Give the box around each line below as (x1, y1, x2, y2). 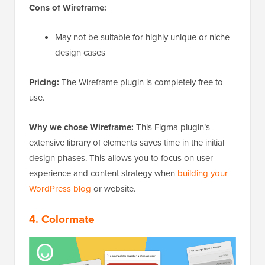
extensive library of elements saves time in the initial (29, 136, 224, 149)
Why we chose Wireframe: (29, 121, 134, 134)
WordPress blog (29, 182, 91, 195)
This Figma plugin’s (134, 121, 210, 134)
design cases (55, 46, 105, 59)
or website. (91, 182, 135, 195)
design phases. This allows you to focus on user (29, 151, 213, 164)
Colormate (41, 211, 95, 228)
